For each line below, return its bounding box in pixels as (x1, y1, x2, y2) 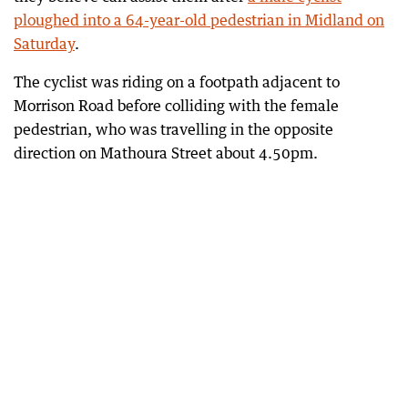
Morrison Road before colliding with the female (14, 97, 339, 115)
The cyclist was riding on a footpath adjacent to (14, 73, 340, 91)
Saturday (14, 35, 75, 53)
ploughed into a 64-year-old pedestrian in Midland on (14, 11, 384, 29)
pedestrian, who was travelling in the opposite (14, 120, 333, 138)
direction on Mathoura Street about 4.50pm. (14, 144, 318, 162)
